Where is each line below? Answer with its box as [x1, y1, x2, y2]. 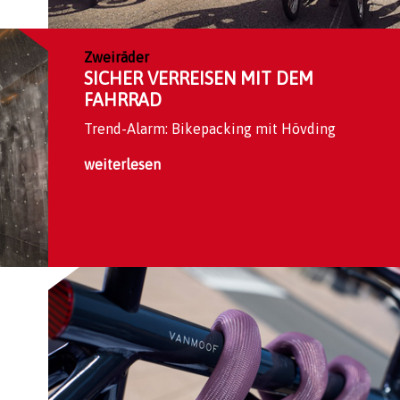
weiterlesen [84, 156, 161, 173]
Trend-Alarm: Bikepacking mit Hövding [84, 121, 336, 137]
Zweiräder [84, 49, 149, 66]
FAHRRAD [84, 89, 162, 111]
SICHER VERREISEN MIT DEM [84, 68, 313, 89]
